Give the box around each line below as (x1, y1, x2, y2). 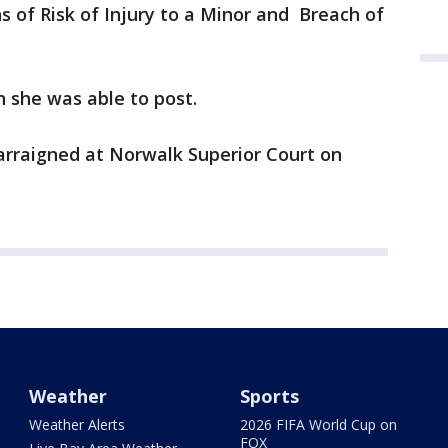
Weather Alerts (29, 415, 126, 435)
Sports (239, 384, 299, 409)
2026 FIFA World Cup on (239, 415, 397, 435)
